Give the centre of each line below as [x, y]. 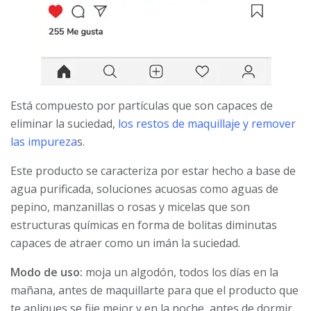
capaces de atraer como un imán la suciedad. [125, 243]
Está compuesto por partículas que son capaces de [142, 105]
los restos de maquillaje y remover [207, 123]
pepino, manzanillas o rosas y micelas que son [130, 207]
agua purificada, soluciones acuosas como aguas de [144, 188]
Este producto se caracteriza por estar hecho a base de [153, 170]
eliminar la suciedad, [64, 123]
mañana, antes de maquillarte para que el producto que [154, 290]
